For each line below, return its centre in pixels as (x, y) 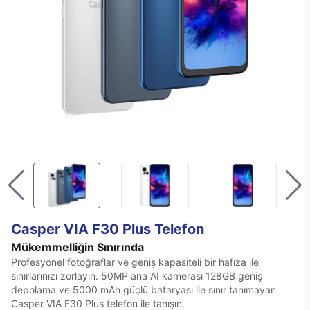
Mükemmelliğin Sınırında (77, 247)
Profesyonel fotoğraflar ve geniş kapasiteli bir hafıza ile (135, 262)
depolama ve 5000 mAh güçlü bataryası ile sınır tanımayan (144, 290)
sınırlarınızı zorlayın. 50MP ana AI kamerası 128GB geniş (137, 276)
